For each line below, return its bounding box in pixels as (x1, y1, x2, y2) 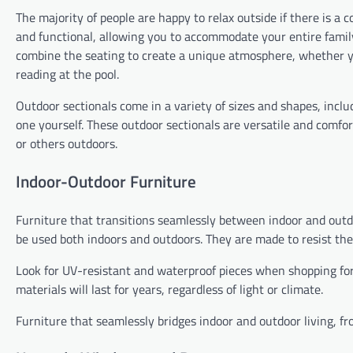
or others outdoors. (16, 133, 117, 153)
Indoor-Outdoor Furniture (16, 168, 196, 194)
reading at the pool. (16, 64, 119, 84)
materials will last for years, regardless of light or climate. (16, 279, 323, 299)
